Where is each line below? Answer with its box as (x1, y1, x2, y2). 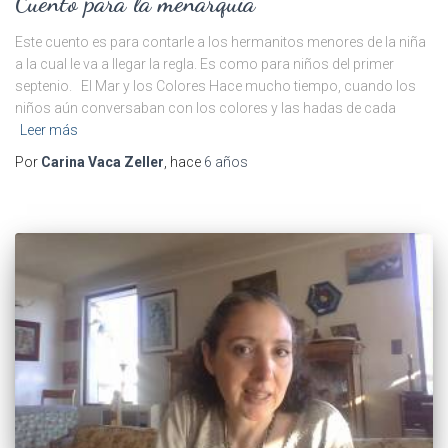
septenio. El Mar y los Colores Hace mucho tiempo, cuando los (15, 77, 416, 94)
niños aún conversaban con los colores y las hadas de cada (15, 99, 396, 116)
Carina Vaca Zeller (41, 153, 164, 170)
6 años (204, 153, 248, 170)
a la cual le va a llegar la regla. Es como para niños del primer (15, 55, 394, 72)
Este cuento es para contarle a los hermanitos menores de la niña (15, 33, 426, 50)
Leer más (20, 121, 78, 138)
